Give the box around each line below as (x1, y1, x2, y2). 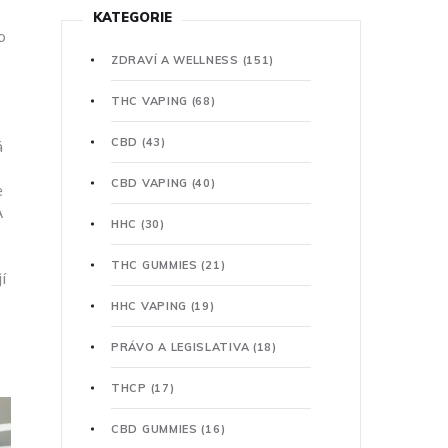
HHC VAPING (111, 298, 191, 313)
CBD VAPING (111, 175, 192, 190)
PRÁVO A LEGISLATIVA (111, 339, 253, 354)
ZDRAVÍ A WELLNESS (111, 52, 243, 67)
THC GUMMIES (111, 257, 202, 272)
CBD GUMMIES (111, 421, 202, 436)
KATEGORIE (93, 8, 172, 25)
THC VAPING (111, 93, 192, 108)
